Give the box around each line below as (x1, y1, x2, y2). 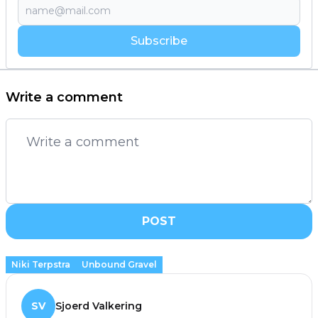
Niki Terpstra (11, 259, 70, 270)
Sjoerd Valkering (55, 300, 142, 313)
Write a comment (6, 89, 123, 106)
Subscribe (131, 34, 187, 48)
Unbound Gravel (82, 259, 157, 270)
